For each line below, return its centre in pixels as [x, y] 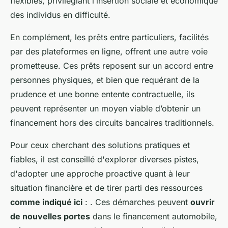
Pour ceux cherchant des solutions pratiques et [100, 145]
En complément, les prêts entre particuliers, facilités [109, 37]
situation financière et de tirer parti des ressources [106, 188]
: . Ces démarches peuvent [136, 202]
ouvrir [203, 202]
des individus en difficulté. [60, 15]
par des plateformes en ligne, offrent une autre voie [109, 52]
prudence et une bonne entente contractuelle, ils [102, 94]
